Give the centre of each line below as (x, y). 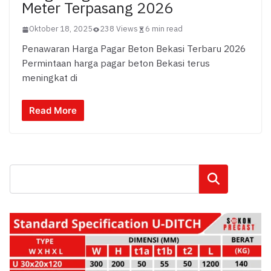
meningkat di (50, 79)
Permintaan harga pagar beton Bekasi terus (116, 64)
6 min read (164, 29)
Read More (53, 110)
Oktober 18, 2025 (61, 29)
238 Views (119, 29)
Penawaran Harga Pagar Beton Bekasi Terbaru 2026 (134, 50)
